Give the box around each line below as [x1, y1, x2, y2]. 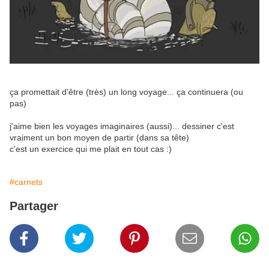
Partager [10, 199, 58, 213]
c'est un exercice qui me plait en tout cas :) [10, 144, 172, 154]
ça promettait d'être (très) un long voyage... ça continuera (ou [10, 86, 243, 97]
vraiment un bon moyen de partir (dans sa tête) [10, 132, 189, 142]
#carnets [10, 177, 43, 187]
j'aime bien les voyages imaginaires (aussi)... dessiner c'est [10, 121, 234, 131]
